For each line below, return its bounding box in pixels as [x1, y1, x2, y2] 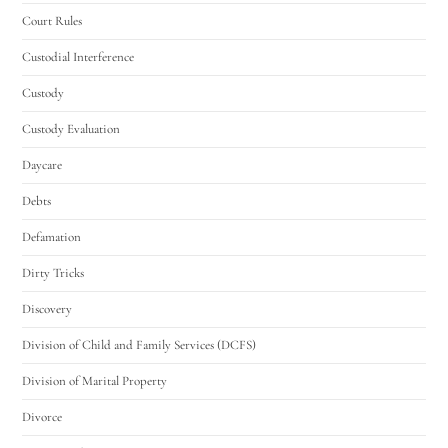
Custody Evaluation [22, 120, 121, 137]
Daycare [22, 156, 63, 173]
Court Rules [22, 12, 83, 29]
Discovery [22, 300, 73, 317]
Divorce [22, 408, 63, 425]
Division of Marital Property [22, 372, 168, 389]
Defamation [22, 228, 82, 245]
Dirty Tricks [22, 264, 85, 281]
